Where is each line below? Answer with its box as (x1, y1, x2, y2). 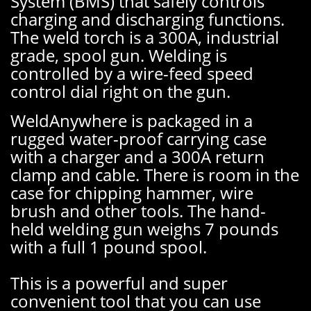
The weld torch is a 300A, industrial (10, 26, 279, 49)
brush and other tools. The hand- (10, 199, 266, 222)
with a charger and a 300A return (10, 145, 264, 168)
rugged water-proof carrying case (10, 127, 267, 150)
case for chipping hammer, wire (10, 181, 253, 204)
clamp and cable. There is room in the (10, 163, 299, 186)
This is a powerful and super (10, 271, 228, 294)
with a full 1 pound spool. (10, 235, 207, 258)
